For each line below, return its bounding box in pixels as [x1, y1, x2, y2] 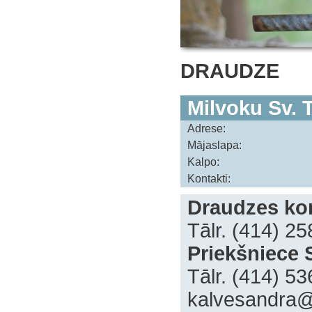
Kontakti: [187, 173, 231, 185]
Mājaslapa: [187, 139, 242, 151]
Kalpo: [187, 156, 219, 168]
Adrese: [187, 123, 226, 134]
